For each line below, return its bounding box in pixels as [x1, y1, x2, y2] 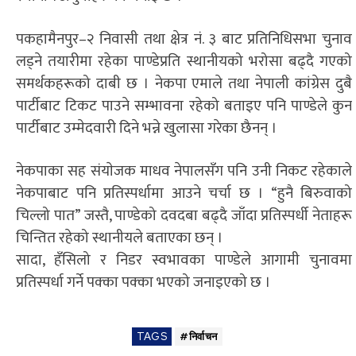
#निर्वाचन [180, 329, 218, 343]
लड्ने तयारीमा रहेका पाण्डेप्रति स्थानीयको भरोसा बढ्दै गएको [16, 48, 352, 74]
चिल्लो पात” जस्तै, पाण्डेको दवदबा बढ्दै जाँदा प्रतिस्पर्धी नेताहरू [16, 203, 352, 228]
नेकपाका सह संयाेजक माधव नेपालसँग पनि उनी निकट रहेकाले [16, 158, 352, 184]
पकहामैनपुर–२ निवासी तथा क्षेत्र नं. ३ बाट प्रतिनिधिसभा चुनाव [16, 26, 352, 52]
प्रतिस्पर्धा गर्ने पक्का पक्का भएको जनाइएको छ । [16, 269, 271, 295]
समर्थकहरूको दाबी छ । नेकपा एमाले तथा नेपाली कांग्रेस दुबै [16, 71, 352, 96]
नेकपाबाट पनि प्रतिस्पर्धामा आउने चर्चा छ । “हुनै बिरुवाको [16, 180, 352, 206]
